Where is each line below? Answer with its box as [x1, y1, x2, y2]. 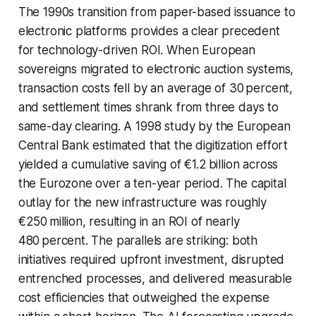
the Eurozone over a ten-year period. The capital [18, 176, 286, 190]
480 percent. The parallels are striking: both [18, 233, 258, 248]
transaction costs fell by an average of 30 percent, [18, 80, 293, 95]
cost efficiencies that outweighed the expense [18, 290, 270, 305]
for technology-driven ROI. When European [18, 42, 255, 57]
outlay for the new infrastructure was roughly [18, 195, 267, 209]
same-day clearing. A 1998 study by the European [18, 119, 291, 133]
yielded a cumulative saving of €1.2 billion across [18, 157, 279, 171]
